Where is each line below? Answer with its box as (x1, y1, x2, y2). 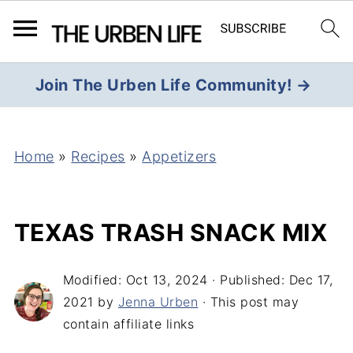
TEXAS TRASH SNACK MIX (13, 218, 328, 247)
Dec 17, (288, 272, 333, 288)
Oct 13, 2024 (125, 272, 208, 288)
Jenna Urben (117, 294, 199, 310)
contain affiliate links (62, 316, 195, 332)
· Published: (207, 272, 289, 288)
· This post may (198, 294, 299, 310)
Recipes (71, 148, 125, 165)
